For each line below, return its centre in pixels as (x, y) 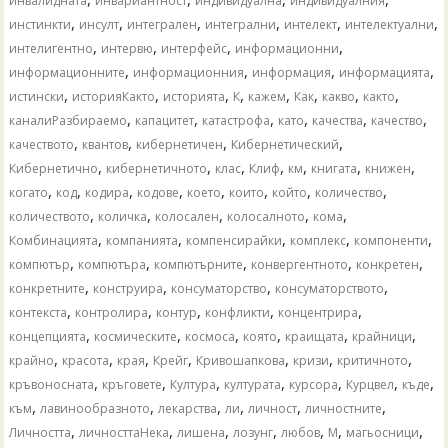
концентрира (318, 312)
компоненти (391, 240)
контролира (112, 312)
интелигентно (51, 48)
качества (338, 120)
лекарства (188, 408)
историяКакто (114, 96)
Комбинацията (54, 240)
